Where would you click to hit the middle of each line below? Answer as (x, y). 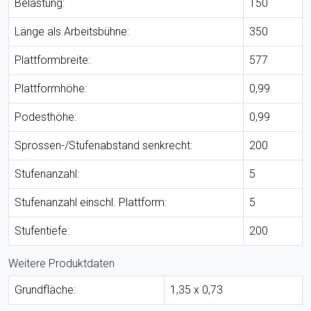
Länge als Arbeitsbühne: (72, 32)
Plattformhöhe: (51, 89)
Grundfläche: (45, 290)
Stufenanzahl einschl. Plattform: (91, 203)
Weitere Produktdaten (61, 264)
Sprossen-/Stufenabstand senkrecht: (103, 146)
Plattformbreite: (52, 60)
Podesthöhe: (45, 117)
